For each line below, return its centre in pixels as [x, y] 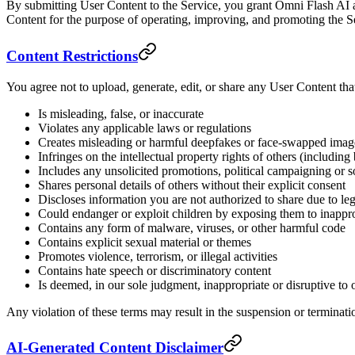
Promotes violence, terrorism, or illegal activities [158, 256]
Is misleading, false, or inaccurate [121, 113]
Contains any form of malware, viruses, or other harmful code [192, 227]
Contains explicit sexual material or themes [145, 242]
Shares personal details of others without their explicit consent [192, 185]
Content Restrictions [72, 55]
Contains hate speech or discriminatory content [155, 270]
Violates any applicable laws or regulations [145, 128]
